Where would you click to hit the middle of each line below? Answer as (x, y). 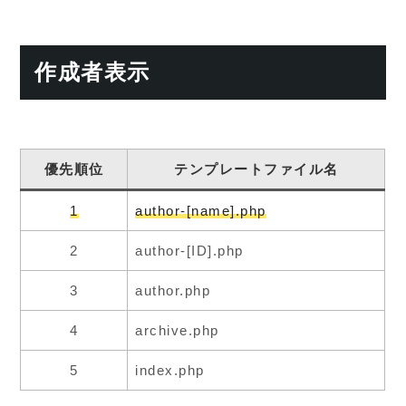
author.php (173, 290)
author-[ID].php (189, 250)
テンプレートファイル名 (256, 169)
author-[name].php (201, 210)
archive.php (177, 330)
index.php (170, 370)
